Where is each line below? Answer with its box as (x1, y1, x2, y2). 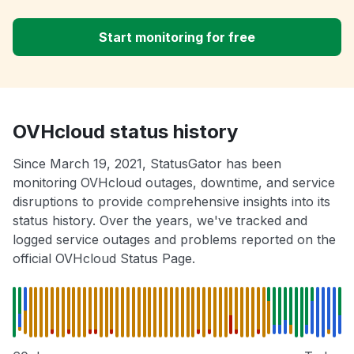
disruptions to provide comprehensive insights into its (13, 194, 330, 210)
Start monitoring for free (99, 29, 255, 46)
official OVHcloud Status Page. (13, 250, 195, 267)
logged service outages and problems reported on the (13, 232, 336, 248)
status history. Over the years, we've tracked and (13, 213, 307, 229)
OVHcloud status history (13, 120, 238, 144)
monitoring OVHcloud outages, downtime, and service (13, 175, 335, 191)
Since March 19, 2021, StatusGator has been (13, 156, 281, 172)
